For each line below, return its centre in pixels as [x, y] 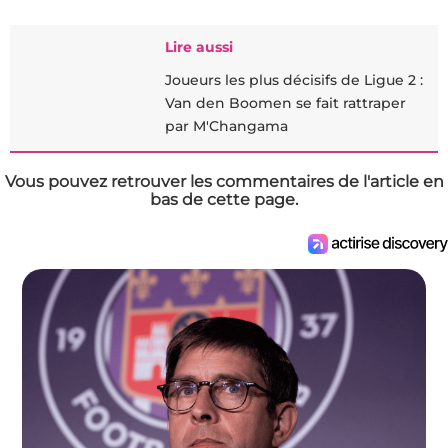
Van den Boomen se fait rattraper [285, 102]
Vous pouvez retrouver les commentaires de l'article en [224, 181]
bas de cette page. [224, 199]
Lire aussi [199, 46]
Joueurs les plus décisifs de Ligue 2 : [294, 79]
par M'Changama [226, 125]
